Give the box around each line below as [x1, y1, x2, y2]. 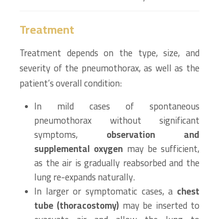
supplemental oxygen [34, 140, 123, 157]
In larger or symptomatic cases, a [34, 183, 177, 200]
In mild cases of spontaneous [34, 98, 199, 115]
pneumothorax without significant [34, 112, 199, 129]
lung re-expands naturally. [34, 169, 135, 186]
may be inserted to [119, 197, 200, 214]
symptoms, [34, 126, 107, 143]
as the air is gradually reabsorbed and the [34, 154, 199, 172]
